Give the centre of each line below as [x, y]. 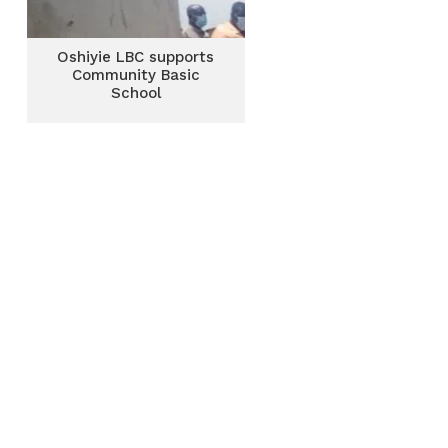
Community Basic [135, 75]
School [135, 93]
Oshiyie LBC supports [136, 57]
